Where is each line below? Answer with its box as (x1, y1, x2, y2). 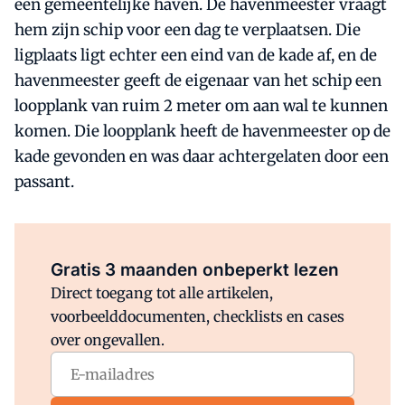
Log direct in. (202, 238, 277, 252)
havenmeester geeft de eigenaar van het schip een (14, 71, 381, 90)
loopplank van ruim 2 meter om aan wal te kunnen (14, 96, 388, 116)
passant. (14, 172, 74, 192)
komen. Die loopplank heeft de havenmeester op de (14, 121, 391, 141)
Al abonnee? (128, 238, 203, 252)
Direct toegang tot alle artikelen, (51, 284, 273, 302)
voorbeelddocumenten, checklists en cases (51, 307, 344, 325)
